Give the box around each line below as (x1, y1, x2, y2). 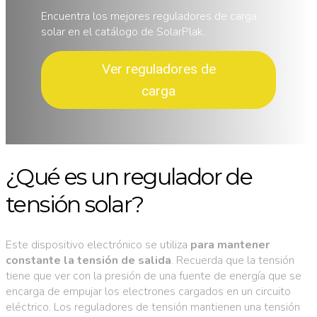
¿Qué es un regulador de (6, 163, 253, 191)
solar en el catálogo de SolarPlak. (41, 23, 205, 40)
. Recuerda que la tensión (171, 252, 294, 268)
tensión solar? (6, 190, 144, 219)
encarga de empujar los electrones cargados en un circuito (6, 283, 291, 299)
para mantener (190, 236, 270, 253)
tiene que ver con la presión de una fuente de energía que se (6, 267, 301, 284)
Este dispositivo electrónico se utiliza (6, 236, 190, 253)
